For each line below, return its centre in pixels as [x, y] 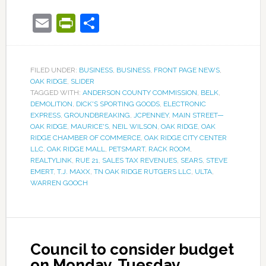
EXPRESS [45, 115]
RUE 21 [87, 161]
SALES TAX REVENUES [139, 161]
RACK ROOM [169, 149]
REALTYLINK [51, 161]
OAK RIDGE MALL [76, 149]
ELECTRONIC [184, 104]
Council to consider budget [132, 250]
